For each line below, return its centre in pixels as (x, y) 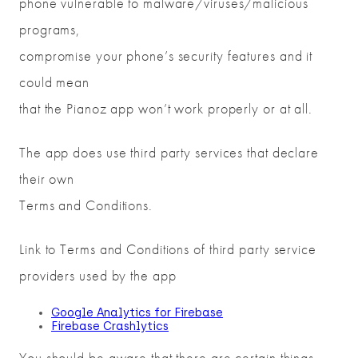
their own (47, 179)
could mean (55, 82)
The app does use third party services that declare (169, 153)
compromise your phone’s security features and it (166, 56)
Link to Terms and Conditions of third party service (168, 249)
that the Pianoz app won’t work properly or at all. (166, 109)
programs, (50, 30)
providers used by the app (98, 276)
